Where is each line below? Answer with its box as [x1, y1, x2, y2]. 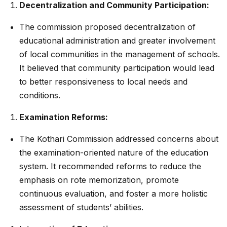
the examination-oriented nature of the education [19, 147, 208, 158]
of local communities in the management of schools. [19, 49, 220, 59]
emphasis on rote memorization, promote [19, 174, 179, 185]
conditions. [19, 90, 60, 100]
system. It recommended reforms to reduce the [19, 161, 201, 171]
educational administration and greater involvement [19, 35, 215, 46]
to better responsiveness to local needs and [19, 76, 187, 87]
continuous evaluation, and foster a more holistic [19, 188, 208, 199]
